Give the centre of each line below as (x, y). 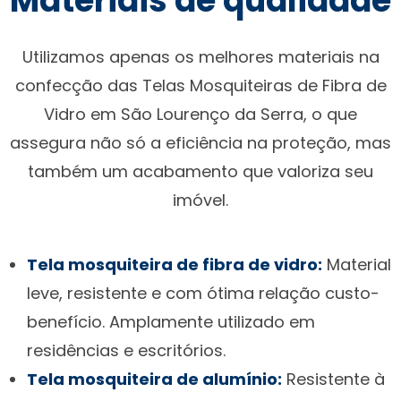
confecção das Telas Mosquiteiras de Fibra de (200, 85)
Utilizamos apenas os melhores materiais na (200, 56)
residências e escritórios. (126, 350)
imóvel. (200, 200)
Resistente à (333, 379)
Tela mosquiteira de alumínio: (154, 379)
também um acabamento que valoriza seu (200, 171)
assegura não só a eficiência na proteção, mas (200, 142)
